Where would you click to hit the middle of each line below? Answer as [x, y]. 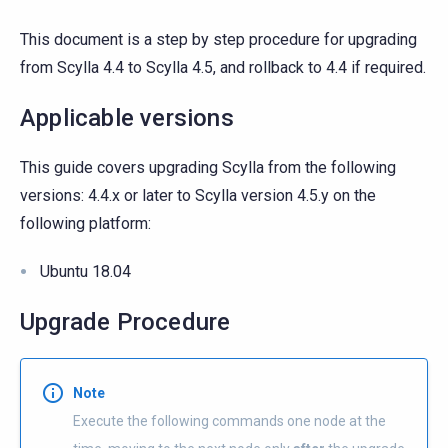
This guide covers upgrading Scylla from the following [208, 167]
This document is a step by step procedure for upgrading [218, 39]
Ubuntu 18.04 [85, 271]
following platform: [85, 223]
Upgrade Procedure [125, 321]
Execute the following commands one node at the [229, 420]
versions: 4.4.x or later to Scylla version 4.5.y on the [198, 195]
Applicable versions [127, 117]
